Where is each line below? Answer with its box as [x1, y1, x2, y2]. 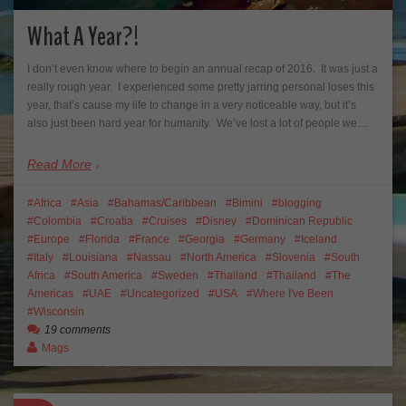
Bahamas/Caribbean [114, 196, 217, 209]
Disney [202, 214, 237, 227]
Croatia [97, 214, 133, 227]
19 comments [44, 323, 111, 336]
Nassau [133, 250, 171, 264]
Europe [34, 232, 70, 246]
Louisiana [69, 250, 118, 264]
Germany [240, 232, 285, 246]
